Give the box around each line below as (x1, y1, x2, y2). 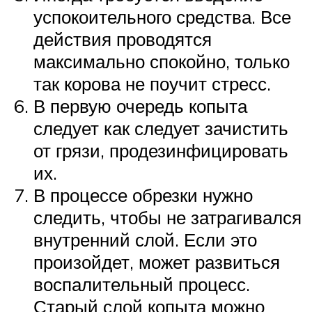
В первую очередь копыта (33, 95, 247, 118)
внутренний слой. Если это (33, 228, 257, 251)
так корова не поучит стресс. (33, 72, 271, 95)
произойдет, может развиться (33, 251, 280, 274)
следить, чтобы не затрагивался (33, 206, 302, 229)
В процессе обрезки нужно (33, 184, 253, 207)
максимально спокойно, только (33, 50, 290, 73)
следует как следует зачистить (33, 117, 288, 140)
